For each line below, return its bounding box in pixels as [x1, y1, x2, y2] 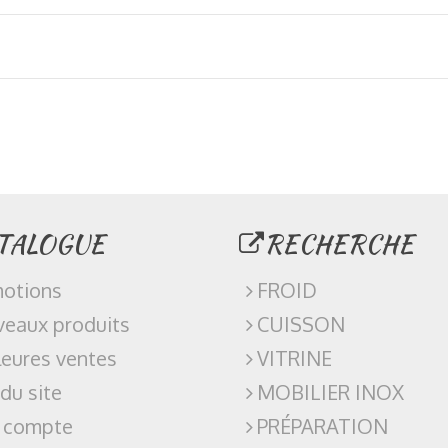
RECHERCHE [264, 226, 414, 263]
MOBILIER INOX [257, 379, 404, 406]
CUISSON [257, 311, 345, 338]
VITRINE [257, 345, 332, 372]
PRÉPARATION [257, 413, 388, 440]
